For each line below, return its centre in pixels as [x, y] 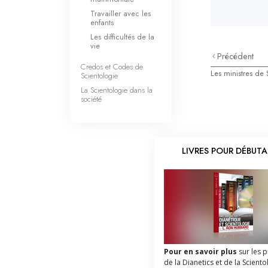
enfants [102, 22]
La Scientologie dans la [117, 90]
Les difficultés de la [122, 37]
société [91, 99]
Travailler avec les [121, 13]
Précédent [236, 56]
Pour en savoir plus [201, 252]
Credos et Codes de [112, 66]
